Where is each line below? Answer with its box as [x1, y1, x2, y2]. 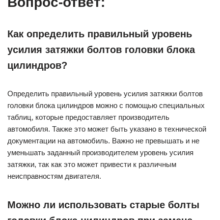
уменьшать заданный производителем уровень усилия [7, 148, 193, 157]
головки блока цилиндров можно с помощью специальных [7, 101, 205, 110]
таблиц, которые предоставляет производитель [7, 113, 169, 122]
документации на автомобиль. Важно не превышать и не [7, 137, 199, 145]
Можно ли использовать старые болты [7, 199, 199, 211]
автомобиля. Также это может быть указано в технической [7, 125, 206, 134]
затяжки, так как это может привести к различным [7, 160, 176, 169]
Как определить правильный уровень [7, 28, 192, 40]
